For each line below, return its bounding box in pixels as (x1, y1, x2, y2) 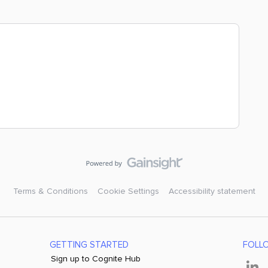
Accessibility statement (168, 186, 255, 196)
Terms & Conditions (13, 186, 88, 196)
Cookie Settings (97, 186, 159, 196)
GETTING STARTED (49, 239, 129, 250)
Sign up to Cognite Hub (50, 254, 141, 264)
